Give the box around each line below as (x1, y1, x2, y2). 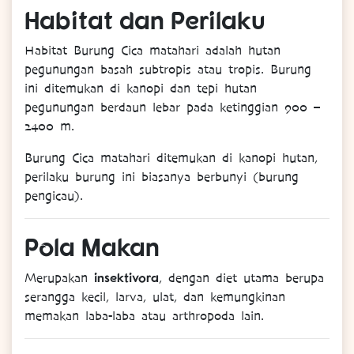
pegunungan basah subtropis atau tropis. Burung (24, 62, 311, 77)
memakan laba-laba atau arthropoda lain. (24, 309, 264, 324)
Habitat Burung (24, 43, 121, 58)
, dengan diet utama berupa (159, 271, 324, 286)
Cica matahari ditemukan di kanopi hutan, (72, 151, 318, 166)
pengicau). (24, 189, 83, 204)
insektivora (94, 270, 159, 285)
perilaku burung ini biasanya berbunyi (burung (24, 170, 299, 185)
